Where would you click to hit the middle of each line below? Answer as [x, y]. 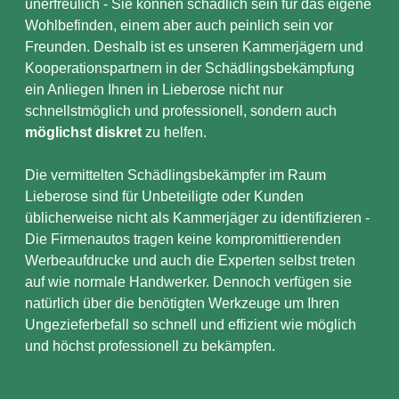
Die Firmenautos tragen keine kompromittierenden [183, 239]
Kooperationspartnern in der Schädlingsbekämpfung [190, 68]
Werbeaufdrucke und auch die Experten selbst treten [190, 261]
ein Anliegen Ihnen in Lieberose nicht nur [154, 90]
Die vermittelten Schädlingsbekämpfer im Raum [175, 175]
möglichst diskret [83, 132]
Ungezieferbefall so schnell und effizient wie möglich [191, 325]
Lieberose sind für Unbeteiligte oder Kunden [164, 196]
